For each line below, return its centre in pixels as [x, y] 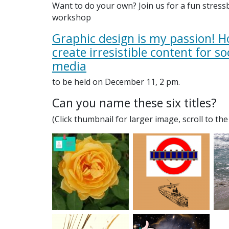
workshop [72, 17]
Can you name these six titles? [134, 103]
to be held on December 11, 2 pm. [116, 82]
